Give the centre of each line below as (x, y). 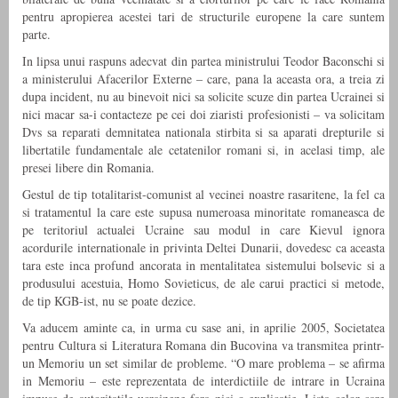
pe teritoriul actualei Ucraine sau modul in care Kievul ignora (203, 230)
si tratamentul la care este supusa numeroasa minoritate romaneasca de (203, 212)
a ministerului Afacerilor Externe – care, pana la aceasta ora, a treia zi (203, 79)
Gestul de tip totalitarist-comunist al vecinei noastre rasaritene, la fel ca (203, 195)
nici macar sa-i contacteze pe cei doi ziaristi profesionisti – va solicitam (203, 115)
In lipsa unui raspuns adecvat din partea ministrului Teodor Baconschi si (203, 61)
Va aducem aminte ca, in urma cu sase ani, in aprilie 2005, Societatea (203, 328)
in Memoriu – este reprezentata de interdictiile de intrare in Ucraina (203, 381)
